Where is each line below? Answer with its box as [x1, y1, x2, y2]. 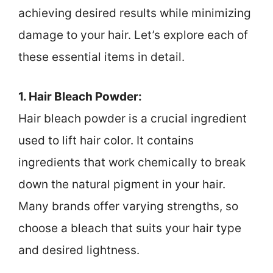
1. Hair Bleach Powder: [18, 89, 142, 104]
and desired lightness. [18, 243, 140, 257]
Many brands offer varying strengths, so [18, 199, 238, 213]
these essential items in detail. [18, 50, 185, 65]
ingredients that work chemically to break [18, 155, 246, 169]
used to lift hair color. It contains [18, 133, 194, 147]
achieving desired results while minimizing [18, 6, 251, 21]
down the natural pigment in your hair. [18, 177, 225, 191]
